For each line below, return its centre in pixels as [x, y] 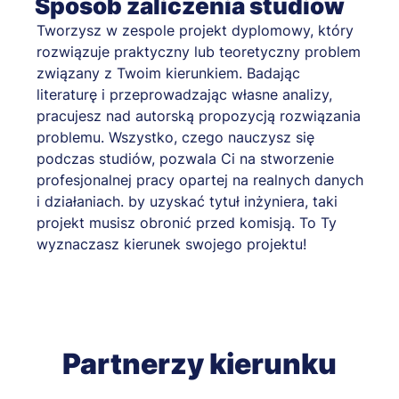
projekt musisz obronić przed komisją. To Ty [187, 223]
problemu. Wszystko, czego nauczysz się [175, 138]
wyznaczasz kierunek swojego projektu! [171, 244]
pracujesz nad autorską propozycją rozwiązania [199, 116]
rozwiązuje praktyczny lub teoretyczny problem [199, 52]
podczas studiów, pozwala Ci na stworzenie [185, 159]
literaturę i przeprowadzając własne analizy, [184, 95]
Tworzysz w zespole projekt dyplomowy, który [195, 31]
